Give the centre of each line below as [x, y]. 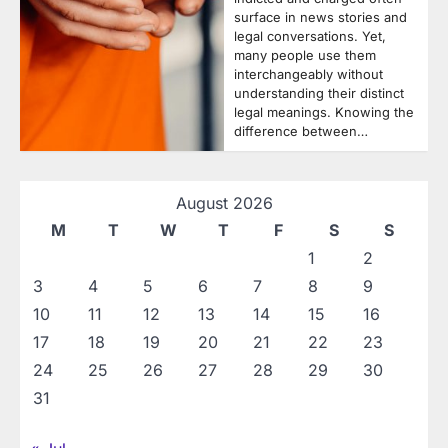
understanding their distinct [319, 93]
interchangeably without [308, 74]
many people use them [305, 55]
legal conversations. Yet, [310, 36]
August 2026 [224, 203]
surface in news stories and [320, 17]
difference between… [301, 131]
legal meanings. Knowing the [324, 112]
